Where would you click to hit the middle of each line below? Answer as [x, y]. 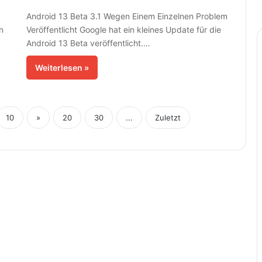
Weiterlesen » [62, 68]
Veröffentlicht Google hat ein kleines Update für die [123, 30]
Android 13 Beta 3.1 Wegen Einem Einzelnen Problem [127, 16]
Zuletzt [168, 118]
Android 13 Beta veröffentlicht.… [88, 43]
